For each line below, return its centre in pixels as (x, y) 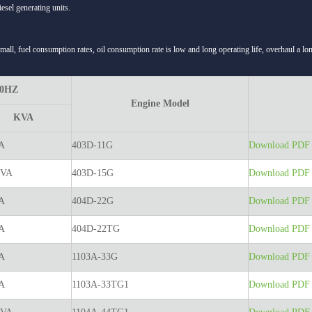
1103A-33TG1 (100, 284)
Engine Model (160, 103)
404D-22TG (96, 229)
